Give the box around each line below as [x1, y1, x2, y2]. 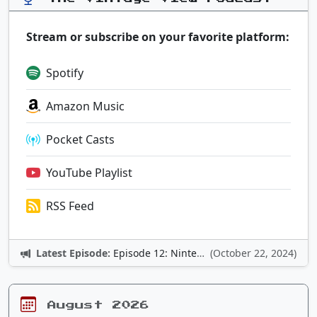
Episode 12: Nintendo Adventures [113, 246, 197, 260]
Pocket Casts [46, 132, 115, 148]
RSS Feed [46, 198, 94, 214]
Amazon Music [46, 98, 125, 115]
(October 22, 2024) [210, 246, 296, 260]
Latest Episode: [36, 246, 110, 260]
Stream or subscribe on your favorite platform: [26, 29, 289, 45]
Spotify [46, 65, 83, 81]
